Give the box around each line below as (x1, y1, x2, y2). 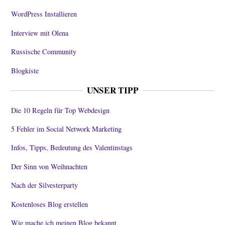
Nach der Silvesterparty (11, 180, 78, 190)
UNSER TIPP (86, 83, 139, 96)
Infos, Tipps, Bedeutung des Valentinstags (11, 143, 133, 153)
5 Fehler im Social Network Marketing (11, 124, 122, 134)
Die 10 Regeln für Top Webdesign (11, 105, 110, 115)
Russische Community (11, 47, 77, 57)
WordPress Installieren (11, 9, 77, 19)
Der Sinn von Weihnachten (11, 161, 88, 171)
